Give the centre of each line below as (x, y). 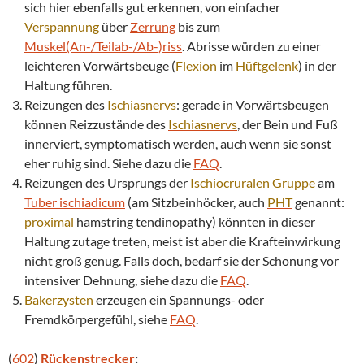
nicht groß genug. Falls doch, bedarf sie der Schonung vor (182, 260)
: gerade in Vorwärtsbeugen (253, 104)
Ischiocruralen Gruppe (253, 182)
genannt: (318, 201)
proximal (49, 221)
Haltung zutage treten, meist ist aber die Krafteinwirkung (182, 240)
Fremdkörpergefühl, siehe (97, 318)
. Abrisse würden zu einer (251, 45)
